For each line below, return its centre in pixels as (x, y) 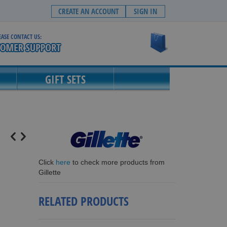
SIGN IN (145, 11)
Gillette (49, 172)
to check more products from (117, 162)
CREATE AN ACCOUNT (88, 11)
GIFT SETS (65, 79)
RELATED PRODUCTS (83, 201)
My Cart (180, 37)
